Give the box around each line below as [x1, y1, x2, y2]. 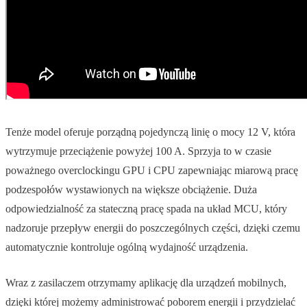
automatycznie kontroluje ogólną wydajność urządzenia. [5, 241, 248, 253]
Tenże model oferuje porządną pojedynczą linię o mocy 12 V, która [5, 125, 295, 138]
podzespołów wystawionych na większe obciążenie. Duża [5, 183, 257, 195]
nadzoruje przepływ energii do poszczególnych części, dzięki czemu [5, 221, 300, 234]
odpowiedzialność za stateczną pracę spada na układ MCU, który [5, 202, 287, 214]
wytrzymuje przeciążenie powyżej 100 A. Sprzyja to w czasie [5, 145, 271, 157]
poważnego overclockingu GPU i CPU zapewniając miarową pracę [5, 164, 298, 176]
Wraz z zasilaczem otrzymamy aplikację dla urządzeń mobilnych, [5, 276, 286, 288]
